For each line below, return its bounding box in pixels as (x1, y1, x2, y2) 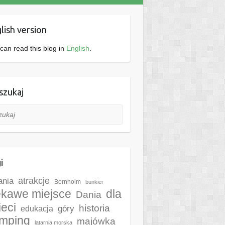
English (66, 44, 89, 52)
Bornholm (54, 178, 81, 185)
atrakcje (18, 176, 50, 186)
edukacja (20, 204, 53, 213)
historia (78, 203, 110, 213)
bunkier (85, 179, 103, 185)
